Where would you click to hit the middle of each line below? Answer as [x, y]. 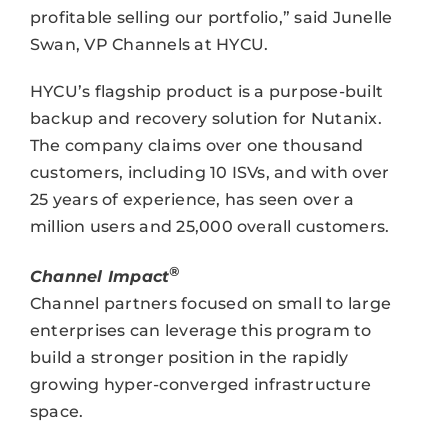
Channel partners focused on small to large [210, 304]
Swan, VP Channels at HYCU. [149, 44]
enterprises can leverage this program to [200, 331]
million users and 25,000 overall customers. [209, 226]
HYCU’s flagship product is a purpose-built [206, 91]
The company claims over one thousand [196, 145]
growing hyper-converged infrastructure [200, 385]
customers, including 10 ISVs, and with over [209, 172]
